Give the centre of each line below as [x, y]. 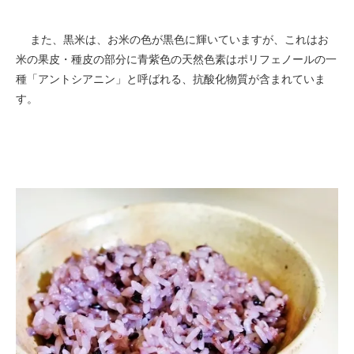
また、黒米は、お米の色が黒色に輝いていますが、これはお [172, 39]
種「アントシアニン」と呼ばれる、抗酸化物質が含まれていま [171, 79]
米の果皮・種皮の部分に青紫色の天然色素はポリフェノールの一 [176, 59]
